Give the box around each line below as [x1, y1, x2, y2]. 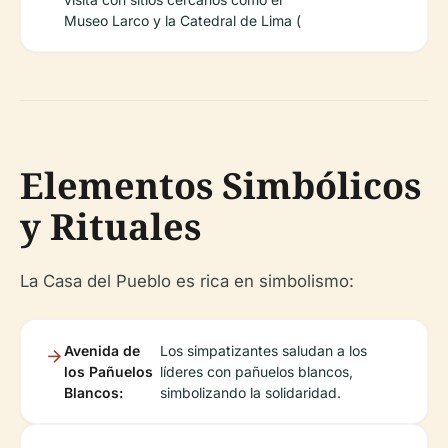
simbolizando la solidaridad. [159, 384, 341, 402]
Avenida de [64, 342, 140, 360]
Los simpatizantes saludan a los [159, 342, 367, 360]
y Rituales [20, 202, 201, 252]
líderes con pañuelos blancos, [159, 363, 353, 381]
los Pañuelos [64, 363, 153, 381]
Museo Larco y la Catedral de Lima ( [64, 12, 301, 30]
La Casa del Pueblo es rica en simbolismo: [20, 271, 354, 292]
